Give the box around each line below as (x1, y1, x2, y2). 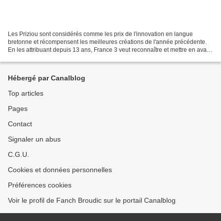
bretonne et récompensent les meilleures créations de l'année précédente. (8, 38, 207, 45)
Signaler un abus (8, 135, 61, 143)
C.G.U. (8, 150, 29, 158)
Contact (8, 120, 32, 128)
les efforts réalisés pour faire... (8, 54, 88, 61)
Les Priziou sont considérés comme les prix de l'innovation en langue (8, 30, 193, 37)
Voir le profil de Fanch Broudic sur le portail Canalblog (8, 196, 176, 204)
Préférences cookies (8, 181, 72, 189)
